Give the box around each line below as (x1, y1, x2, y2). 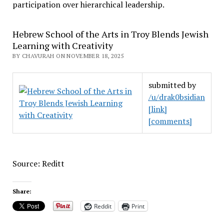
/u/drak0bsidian (148, 91, 205, 102)
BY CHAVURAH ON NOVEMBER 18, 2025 (12, 52, 124, 59)
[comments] (148, 115, 192, 126)
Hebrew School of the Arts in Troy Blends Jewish (12, 28, 208, 40)
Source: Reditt (12, 158, 64, 169)
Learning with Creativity (12, 39, 113, 51)
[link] (148, 103, 167, 114)
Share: (12, 187, 31, 195)
